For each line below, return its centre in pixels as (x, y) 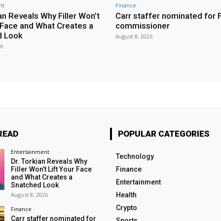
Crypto (126, 207)
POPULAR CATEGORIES (164, 133)
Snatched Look (35, 185)
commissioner (143, 25)
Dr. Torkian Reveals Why (49, 161)
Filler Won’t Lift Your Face (51, 169)
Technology (135, 156)
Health (126, 195)
